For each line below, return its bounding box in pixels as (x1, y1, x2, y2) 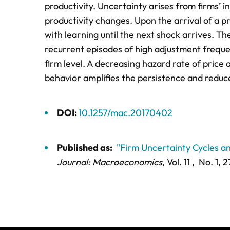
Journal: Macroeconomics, (57, 156, 165, 168)
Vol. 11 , (165, 156, 195, 168)
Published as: (57, 142, 112, 154)
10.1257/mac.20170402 (79, 107, 172, 119)
